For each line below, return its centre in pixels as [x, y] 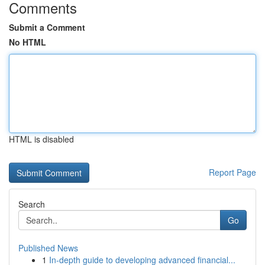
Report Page [232, 172]
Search [32, 204]
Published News [48, 248]
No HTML [28, 42]
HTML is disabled [41, 139]
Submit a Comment [47, 27]
